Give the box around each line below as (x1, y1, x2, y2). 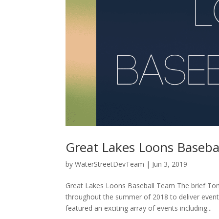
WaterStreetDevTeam (75, 159, 145, 169)
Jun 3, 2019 (152, 159, 188, 169)
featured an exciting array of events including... (66, 203, 212, 213)
